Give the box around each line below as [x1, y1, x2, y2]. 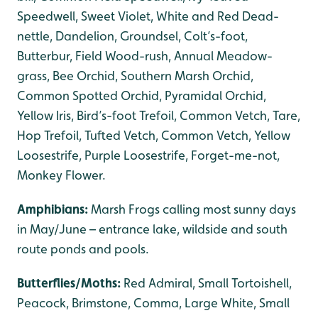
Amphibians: [17, 202, 91, 216]
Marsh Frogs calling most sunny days [91, 202, 296, 216]
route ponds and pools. [17, 241, 149, 256]
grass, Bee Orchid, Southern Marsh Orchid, [17, 68, 253, 83]
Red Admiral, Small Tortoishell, [124, 275, 292, 290]
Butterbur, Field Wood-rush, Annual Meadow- [17, 48, 273, 63]
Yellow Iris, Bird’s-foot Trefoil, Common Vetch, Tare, [17, 108, 300, 123]
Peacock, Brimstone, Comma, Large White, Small [17, 295, 290, 310]
